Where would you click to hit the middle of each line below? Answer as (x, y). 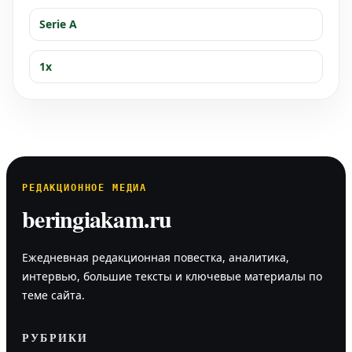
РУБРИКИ (55, 337)
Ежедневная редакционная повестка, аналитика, (156, 257)
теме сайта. (53, 295)
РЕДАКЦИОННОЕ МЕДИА (85, 187)
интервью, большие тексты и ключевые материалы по (172, 276)
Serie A (58, 24)
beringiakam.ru (97, 218)
